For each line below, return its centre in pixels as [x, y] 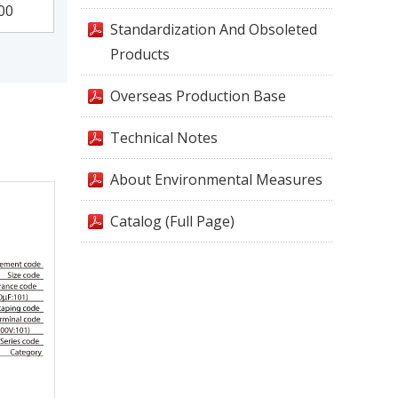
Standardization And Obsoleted [214, 29]
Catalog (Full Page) [172, 221]
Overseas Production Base [198, 96]
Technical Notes [164, 138]
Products [140, 54]
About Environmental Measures [216, 179]
